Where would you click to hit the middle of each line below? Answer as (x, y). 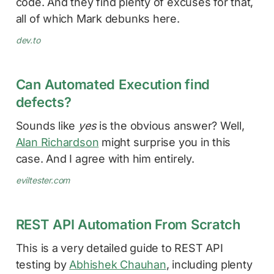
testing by (43, 264)
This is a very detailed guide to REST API (119, 248)
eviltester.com (43, 180)
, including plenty (209, 264)
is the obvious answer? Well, (170, 125)
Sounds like (47, 125)
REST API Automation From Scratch (128, 224)
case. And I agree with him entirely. (105, 158)
